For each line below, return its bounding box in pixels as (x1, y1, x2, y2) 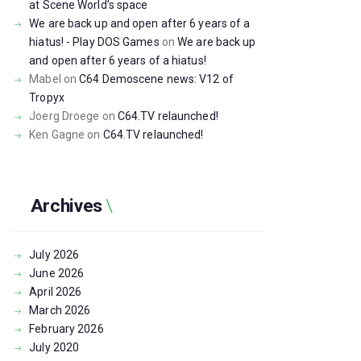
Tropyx (29, 91, 64, 105)
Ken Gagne (29, 128, 85, 142)
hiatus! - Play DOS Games (29, 35, 160, 49)
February (29, 322, 78, 336)
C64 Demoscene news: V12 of (79, 73, 234, 86)
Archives (30, 195, 102, 218)
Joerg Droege (29, 110, 100, 123)
